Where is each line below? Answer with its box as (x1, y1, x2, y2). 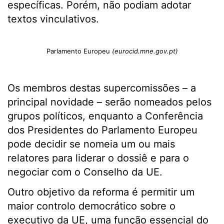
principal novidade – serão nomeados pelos (7, 96, 211, 108)
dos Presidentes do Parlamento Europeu (7, 124, 197, 136)
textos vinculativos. (7, 13, 99, 25)
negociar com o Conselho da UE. (7, 166, 162, 178)
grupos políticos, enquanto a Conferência (7, 110, 203, 122)
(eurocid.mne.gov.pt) (111, 47, 178, 55)
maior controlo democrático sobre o (7, 200, 175, 212)
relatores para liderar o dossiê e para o (7, 152, 189, 164)
